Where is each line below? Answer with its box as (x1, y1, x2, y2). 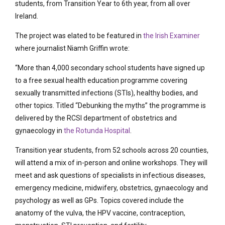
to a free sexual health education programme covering (15, 76, 187, 84)
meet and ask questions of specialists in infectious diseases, (15, 171, 205, 179)
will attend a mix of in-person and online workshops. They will (15, 158, 207, 167)
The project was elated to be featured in (15, 31, 143, 40)
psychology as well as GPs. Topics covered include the (15, 196, 184, 204)
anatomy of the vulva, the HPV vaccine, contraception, (15, 208, 185, 217)
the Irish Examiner (143, 31, 200, 40)
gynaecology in (15, 126, 64, 135)
